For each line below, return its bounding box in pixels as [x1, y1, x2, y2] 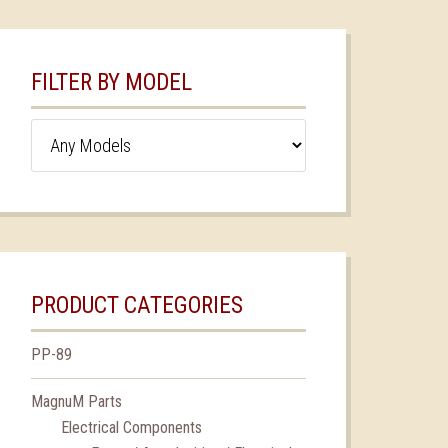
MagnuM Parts [31, 391, 122, 411]
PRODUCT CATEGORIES [31, 291, 243, 319]
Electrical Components [61, 417, 202, 437]
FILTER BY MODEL [31, 68, 192, 96]
